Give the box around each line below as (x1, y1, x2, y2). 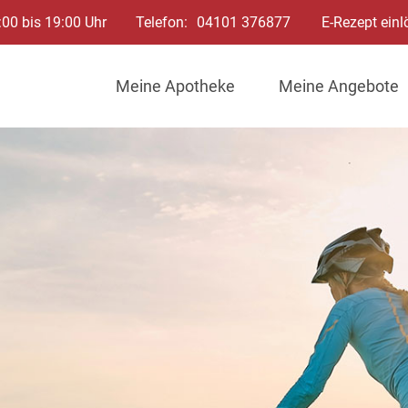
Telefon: (136, 13, 188, 31)
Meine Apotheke (116, 76, 235, 96)
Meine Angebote (279, 76, 399, 96)
